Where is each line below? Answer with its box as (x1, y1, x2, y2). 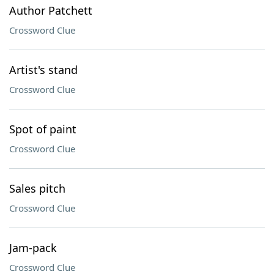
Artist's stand (9, 62, 78, 77)
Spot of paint (9, 122, 76, 136)
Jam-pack (9, 240, 57, 255)
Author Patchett (9, 3, 92, 18)
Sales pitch (9, 181, 65, 196)
